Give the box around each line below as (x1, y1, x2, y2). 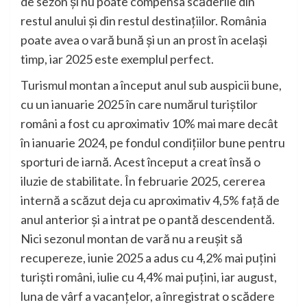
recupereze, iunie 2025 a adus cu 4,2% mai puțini (21, 250, 276, 266)
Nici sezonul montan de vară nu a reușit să (21, 231, 243, 247)
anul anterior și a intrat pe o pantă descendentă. (21, 212, 275, 228)
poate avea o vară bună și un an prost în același (21, 32, 267, 48)
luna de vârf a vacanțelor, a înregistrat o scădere (21, 288, 275, 304)
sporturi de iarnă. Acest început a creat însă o (21, 154, 260, 170)
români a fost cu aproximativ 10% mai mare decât (21, 116, 278, 132)
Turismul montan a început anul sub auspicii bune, (21, 77, 282, 93)
